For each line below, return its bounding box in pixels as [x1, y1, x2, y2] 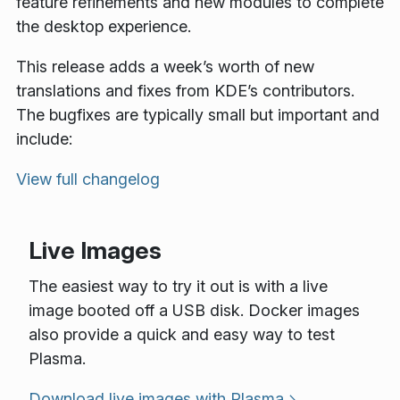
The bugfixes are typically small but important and [16, 105, 379, 125]
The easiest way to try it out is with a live [28, 276, 328, 296]
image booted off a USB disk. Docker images [28, 300, 360, 320]
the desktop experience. [16, 17, 191, 37]
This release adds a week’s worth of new [16, 57, 314, 77]
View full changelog [16, 170, 160, 189]
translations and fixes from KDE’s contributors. [16, 81, 354, 101]
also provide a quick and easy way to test [28, 324, 335, 344]
